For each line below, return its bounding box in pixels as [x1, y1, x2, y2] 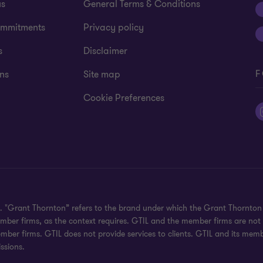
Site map [83, 68, 121, 81]
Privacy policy [83, 21, 144, 34]
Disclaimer [83, 45, 128, 58]
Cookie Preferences [83, 92, 165, 104]
